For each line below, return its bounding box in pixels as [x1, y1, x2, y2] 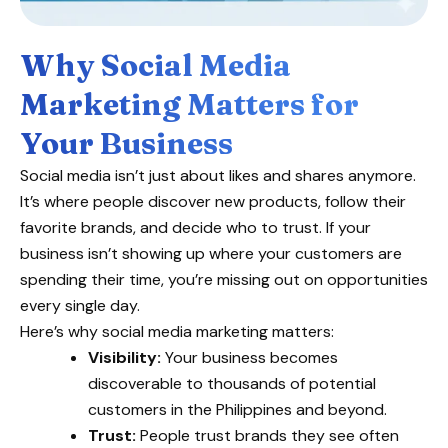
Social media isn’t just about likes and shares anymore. [20, 164, 416, 186]
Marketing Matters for [20, 85, 359, 123]
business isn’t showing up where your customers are [20, 242, 402, 264]
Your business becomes [161, 346, 338, 368]
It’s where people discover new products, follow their [20, 190, 406, 212]
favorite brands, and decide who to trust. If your [20, 216, 371, 238]
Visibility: [88, 346, 161, 368]
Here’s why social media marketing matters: [20, 320, 334, 342]
